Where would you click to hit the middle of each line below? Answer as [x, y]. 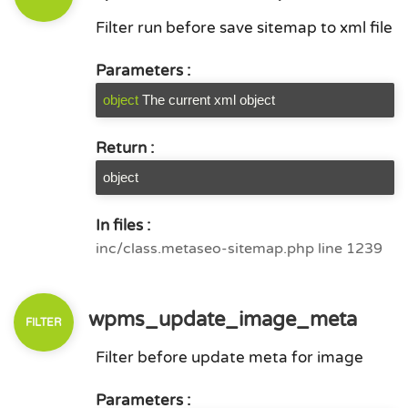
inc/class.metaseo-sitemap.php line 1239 [239, 249]
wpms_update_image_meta [220, 320]
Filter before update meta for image [229, 357]
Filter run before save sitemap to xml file [244, 28]
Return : [125, 148]
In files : [123, 225]
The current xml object [209, 100]
